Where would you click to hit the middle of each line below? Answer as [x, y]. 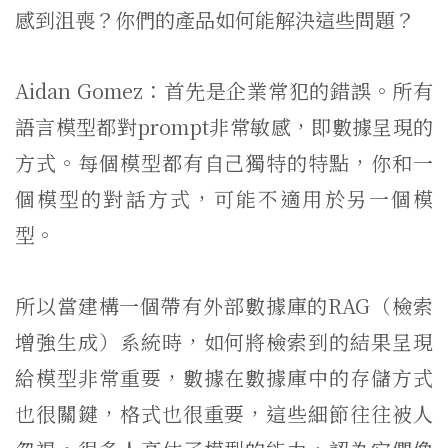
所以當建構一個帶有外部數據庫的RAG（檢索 [224, 305]
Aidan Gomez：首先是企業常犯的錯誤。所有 [224, 90]
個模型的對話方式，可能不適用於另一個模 [224, 198]
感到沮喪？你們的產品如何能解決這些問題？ [215, 19]
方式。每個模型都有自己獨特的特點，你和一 [224, 162]
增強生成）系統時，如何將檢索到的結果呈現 [224, 341]
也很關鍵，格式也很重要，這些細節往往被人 [224, 413]
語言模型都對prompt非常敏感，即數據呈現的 [224, 126]
